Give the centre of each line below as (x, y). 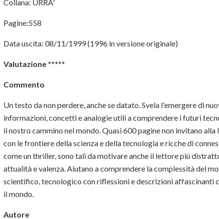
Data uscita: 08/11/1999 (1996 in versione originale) (91, 44)
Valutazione (25, 64)
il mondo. (19, 194)
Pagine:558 (22, 23)
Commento (24, 85)
